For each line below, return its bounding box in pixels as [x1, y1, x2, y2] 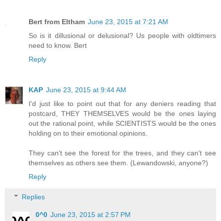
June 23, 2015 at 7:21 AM [88, 17, 168, 26]
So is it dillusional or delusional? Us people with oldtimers [29, 31, 216, 39]
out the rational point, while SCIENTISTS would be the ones [29, 119, 216, 127]
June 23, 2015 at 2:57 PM [50, 211, 131, 219]
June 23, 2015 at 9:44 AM [46, 85, 126, 94]
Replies [22, 193, 45, 201]
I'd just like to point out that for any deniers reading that [29, 99, 216, 108]
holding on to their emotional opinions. [29, 129, 147, 137]
